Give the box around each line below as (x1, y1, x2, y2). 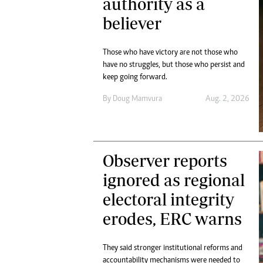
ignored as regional (103, 170, 245, 190)
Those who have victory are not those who (103, 49, 238, 58)
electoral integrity (103, 189, 234, 209)
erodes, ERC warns (103, 208, 242, 228)
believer (103, 14, 161, 33)
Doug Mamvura (113, 95, 162, 104)
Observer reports (103, 150, 227, 170)
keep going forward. (103, 73, 167, 82)
